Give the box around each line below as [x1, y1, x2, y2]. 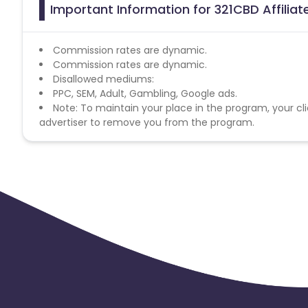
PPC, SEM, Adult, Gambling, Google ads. [53, 86, 237, 100]
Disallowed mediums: [53, 71, 154, 86]
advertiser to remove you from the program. [39, 115, 254, 129]
